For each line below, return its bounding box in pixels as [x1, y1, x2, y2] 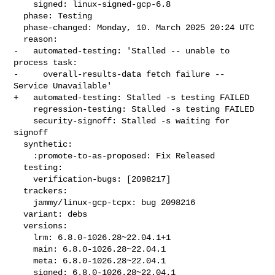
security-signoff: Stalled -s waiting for [14, 115, 34, 126]
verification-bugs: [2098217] [14, 174, 34, 184]
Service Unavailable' [14, 80, 112, 91]
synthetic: [14, 139, 24, 149]
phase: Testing [14, 10, 24, 21]
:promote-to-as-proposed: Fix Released [14, 150, 34, 161]
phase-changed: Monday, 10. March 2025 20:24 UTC [14, 22, 24, 33]
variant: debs [14, 209, 24, 219]
